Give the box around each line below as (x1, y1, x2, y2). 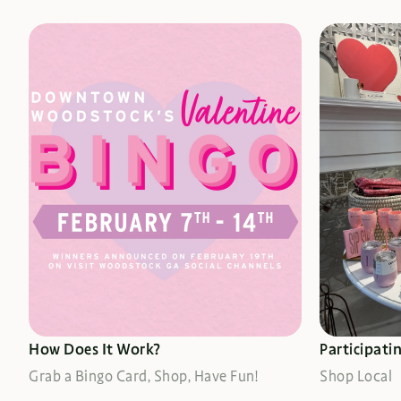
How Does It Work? (29, 340, 161, 359)
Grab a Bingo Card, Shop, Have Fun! (29, 367, 258, 386)
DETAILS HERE (47, 172, 150, 188)
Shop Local (320, 367, 392, 386)
